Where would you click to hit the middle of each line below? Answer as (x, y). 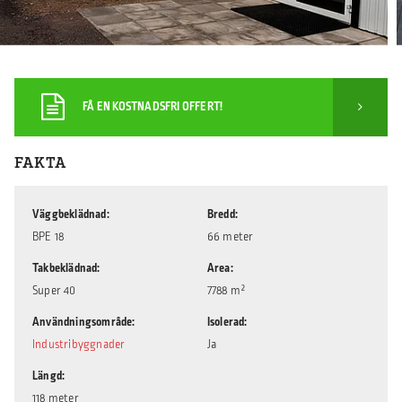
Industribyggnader (79, 344)
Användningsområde (83, 322)
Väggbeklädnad (70, 214)
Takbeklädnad (65, 268)
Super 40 (54, 290)
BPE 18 (48, 236)
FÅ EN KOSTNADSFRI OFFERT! (153, 106)
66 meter (230, 236)
